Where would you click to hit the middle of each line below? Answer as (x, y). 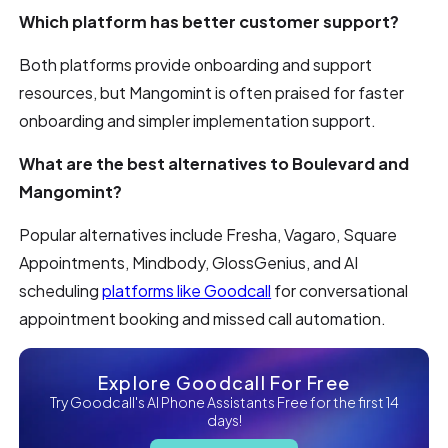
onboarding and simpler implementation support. (198, 120)
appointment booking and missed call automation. (203, 318)
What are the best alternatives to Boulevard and (214, 163)
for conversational (340, 290)
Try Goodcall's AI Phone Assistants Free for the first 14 (224, 401)
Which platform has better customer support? (209, 21)
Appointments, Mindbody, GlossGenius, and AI (189, 262)
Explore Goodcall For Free (224, 382)
